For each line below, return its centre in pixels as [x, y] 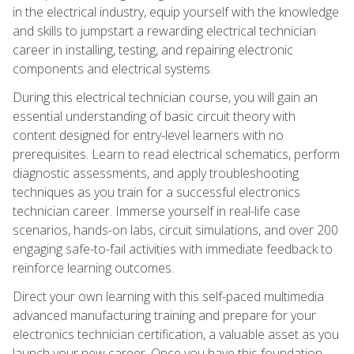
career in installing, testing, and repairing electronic [153, 49]
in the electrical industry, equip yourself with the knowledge [176, 11]
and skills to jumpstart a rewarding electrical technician [164, 30]
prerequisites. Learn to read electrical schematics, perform [176, 154]
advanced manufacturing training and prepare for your [164, 315]
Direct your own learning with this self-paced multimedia [168, 296]
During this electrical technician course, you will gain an [165, 97]
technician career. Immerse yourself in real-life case [156, 211]
